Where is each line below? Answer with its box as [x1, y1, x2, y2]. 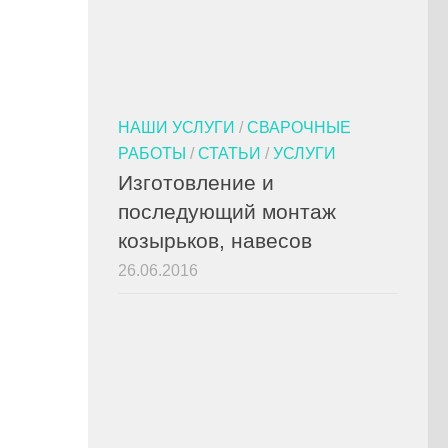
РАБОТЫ [118, 143, 186, 162]
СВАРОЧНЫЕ [247, 117, 351, 136]
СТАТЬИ [198, 143, 261, 162]
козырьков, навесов [118, 228, 312, 252]
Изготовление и [118, 170, 274, 194]
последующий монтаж [118, 199, 336, 223]
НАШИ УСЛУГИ [118, 117, 235, 136]
